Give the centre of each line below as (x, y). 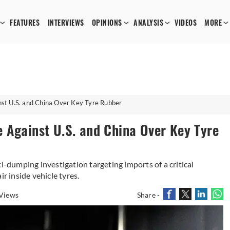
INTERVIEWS (66, 23)
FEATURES (25, 23)
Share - (148, 195)
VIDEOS (186, 23)
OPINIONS (107, 23)
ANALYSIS (149, 23)
